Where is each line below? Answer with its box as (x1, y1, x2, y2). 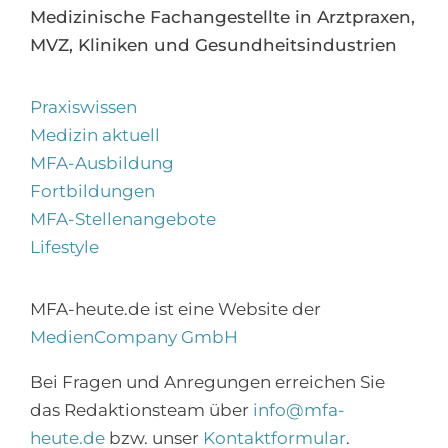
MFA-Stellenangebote (29, 209, 216, 230)
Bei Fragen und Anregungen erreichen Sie (29, 372, 385, 393)
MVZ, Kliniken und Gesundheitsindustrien (29, 35, 397, 56)
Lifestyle (29, 237, 99, 258)
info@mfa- (252, 400, 345, 421)
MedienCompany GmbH (29, 327, 238, 348)
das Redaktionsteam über (29, 400, 253, 421)
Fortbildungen (29, 181, 155, 202)
